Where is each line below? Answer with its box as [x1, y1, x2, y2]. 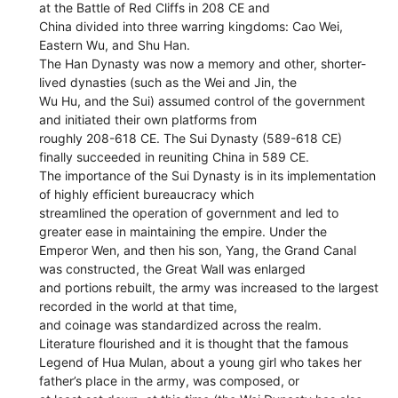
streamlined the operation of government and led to [39, 204, 339, 220]
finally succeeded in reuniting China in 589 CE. [39, 148, 310, 164]
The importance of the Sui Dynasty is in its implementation [39, 167, 377, 183]
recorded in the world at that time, [39, 298, 238, 314]
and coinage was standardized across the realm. [39, 316, 322, 332]
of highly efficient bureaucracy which [39, 186, 255, 202]
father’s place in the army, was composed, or [39, 372, 300, 388]
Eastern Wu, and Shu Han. [39, 36, 191, 52]
